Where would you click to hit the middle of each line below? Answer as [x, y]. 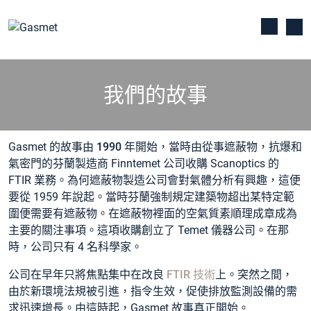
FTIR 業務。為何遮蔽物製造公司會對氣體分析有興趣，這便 [154, 180]
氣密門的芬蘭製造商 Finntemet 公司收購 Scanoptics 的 [144, 163]
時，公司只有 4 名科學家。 [75, 247]
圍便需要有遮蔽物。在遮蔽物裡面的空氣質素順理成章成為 [153, 213]
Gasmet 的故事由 [52, 147]
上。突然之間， [254, 275]
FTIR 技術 [190, 275]
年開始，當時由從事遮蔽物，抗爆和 [212, 147]
